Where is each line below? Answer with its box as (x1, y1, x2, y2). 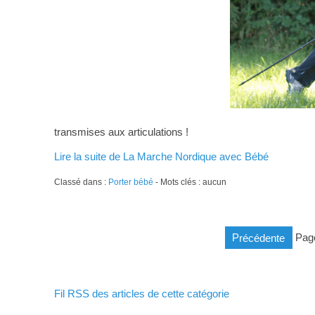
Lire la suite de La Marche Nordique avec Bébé (53, 150, 269, 163)
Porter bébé (108, 177, 153, 188)
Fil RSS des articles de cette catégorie (53, 288, 229, 300)
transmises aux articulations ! (53, 126, 188, 139)
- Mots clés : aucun (153, 177, 226, 188)
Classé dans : (53, 177, 108, 188)
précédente (239, 231, 285, 244)
